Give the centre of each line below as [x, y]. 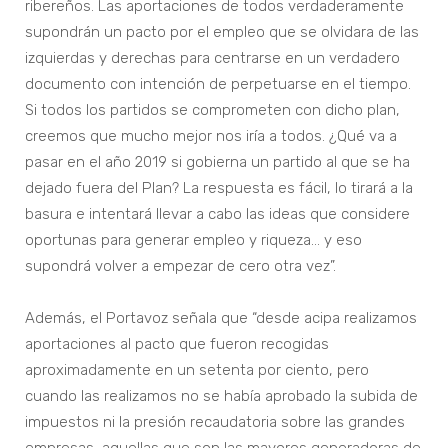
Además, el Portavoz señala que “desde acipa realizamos [221, 318]
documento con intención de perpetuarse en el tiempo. [218, 84]
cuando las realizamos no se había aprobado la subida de [221, 396]
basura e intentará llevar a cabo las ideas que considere [217, 214]
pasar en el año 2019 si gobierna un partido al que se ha [217, 162]
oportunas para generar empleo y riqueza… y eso [193, 240]
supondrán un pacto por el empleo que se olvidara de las [222, 32]
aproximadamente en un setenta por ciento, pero [197, 370]
